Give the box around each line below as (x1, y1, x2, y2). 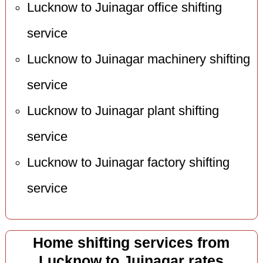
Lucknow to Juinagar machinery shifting (26, 52, 250, 66)
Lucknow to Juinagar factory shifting (26, 155, 230, 170)
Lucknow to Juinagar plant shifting (26, 103, 219, 118)
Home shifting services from (33, 234, 230, 251)
